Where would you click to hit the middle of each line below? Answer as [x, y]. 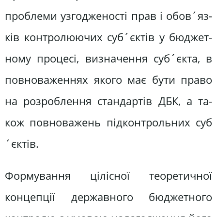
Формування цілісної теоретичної [108, 175]
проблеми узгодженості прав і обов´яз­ [108, 16]
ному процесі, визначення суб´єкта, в [108, 59]
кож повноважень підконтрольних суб [108, 123]
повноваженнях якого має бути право [108, 80]
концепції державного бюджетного [108, 197]
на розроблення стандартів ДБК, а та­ [108, 101]
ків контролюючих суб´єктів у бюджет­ [108, 37]
